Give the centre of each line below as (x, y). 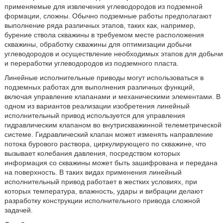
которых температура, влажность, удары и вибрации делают (104, 191)
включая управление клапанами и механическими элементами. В (112, 97)
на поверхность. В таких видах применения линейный (93, 172)
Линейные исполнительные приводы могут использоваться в (104, 78)
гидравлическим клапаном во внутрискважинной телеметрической (113, 125)
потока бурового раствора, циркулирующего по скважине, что (105, 144)
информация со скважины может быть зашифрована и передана (111, 163)
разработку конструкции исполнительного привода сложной (102, 201)
